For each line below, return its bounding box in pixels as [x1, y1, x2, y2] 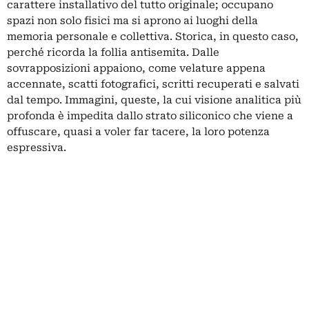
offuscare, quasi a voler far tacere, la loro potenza [7, 126, 270, 139]
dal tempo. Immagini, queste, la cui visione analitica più [7, 94, 301, 107]
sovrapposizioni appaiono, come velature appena [7, 62, 266, 75]
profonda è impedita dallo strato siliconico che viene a [7, 110, 293, 123]
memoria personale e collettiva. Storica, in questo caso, [7, 30, 299, 43]
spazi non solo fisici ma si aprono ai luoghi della [7, 14, 258, 28]
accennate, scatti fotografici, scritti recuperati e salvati [7, 78, 299, 91]
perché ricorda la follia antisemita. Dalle [7, 46, 219, 59]
